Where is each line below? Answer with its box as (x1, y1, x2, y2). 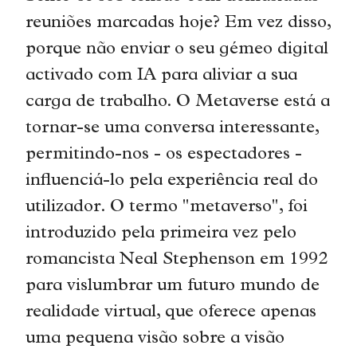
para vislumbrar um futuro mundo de (25, 277, 320, 296)
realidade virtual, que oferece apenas (25, 304, 317, 323)
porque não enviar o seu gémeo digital (25, 41, 329, 60)
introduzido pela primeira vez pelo (25, 225, 297, 244)
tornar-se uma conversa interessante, (25, 120, 320, 139)
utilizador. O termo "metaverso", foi (25, 198, 308, 218)
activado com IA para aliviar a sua (25, 67, 298, 86)
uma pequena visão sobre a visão (25, 330, 285, 349)
